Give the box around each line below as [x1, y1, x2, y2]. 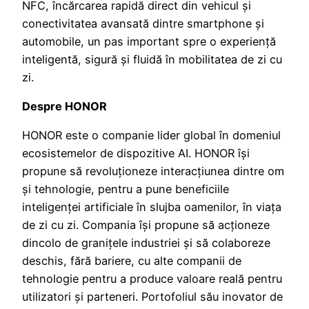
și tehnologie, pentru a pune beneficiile [22, 182, 229, 197]
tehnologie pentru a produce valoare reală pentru [22, 272, 282, 286]
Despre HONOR [22, 99, 107, 114]
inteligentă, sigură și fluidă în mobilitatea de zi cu [22, 52, 282, 66]
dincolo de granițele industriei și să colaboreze [22, 236, 270, 250]
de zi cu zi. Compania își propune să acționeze [22, 218, 270, 232]
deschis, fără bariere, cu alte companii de [22, 254, 241, 268]
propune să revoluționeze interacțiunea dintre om [22, 164, 284, 179]
